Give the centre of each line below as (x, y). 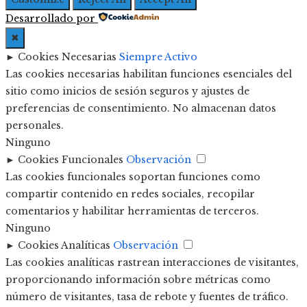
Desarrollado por (50, 18)
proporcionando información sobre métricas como (138, 279)
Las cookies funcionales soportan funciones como (133, 176)
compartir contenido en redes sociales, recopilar (130, 194)
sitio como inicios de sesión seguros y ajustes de (127, 91)
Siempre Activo (158, 57)
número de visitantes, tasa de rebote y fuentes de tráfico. (147, 296)
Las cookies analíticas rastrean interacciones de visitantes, (152, 262)
